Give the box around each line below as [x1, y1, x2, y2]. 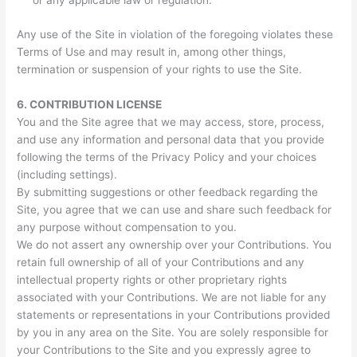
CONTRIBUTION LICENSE [29, 97, 163, 111]
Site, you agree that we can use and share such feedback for [17, 202, 332, 216]
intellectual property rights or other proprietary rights [17, 273, 288, 286]
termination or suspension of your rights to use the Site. [17, 62, 303, 76]
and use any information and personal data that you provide [17, 132, 325, 146]
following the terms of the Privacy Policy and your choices [17, 150, 317, 163]
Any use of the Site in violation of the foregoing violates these [17, 27, 334, 41]
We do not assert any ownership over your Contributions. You [17, 237, 332, 251]
